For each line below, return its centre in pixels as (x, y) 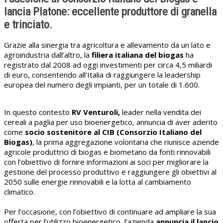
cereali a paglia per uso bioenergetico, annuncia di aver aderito (111, 122)
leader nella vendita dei (161, 112)
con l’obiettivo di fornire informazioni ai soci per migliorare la (106, 162)
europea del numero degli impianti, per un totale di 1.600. (102, 85)
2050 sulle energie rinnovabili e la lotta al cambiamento (98, 182)
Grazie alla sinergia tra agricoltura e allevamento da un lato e (107, 45)
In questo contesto (38, 112)
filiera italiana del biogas (139, 55)
